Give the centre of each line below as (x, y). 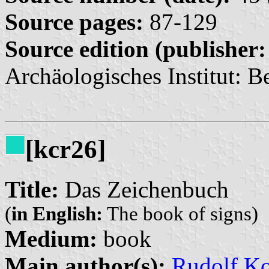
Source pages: (74, 22)
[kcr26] (65, 149)
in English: (57, 213)
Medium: (51, 238)
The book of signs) (180, 213)
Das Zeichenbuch (144, 189)
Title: (32, 189)
